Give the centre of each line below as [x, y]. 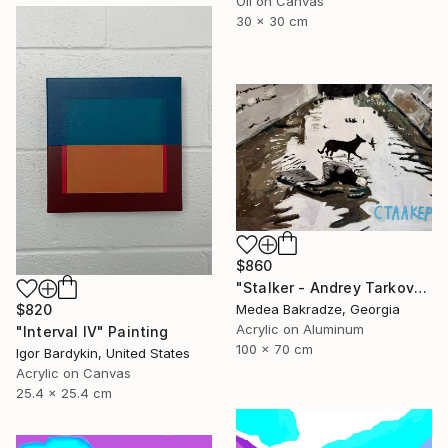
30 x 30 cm [272, 21]
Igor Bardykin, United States [103, 353]
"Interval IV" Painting [92, 332]
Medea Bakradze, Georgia [318, 308]
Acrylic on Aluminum [300, 328]
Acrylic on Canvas [73, 373]
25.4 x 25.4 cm [64, 393]
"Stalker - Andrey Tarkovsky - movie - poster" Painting [420, 287]
